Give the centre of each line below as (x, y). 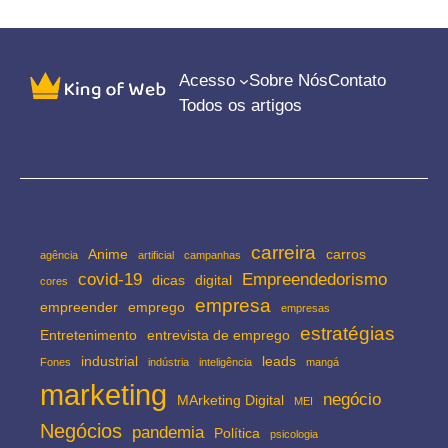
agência (59, 255)
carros (346, 254)
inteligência (225, 362)
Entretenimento (88, 335)
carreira (283, 252)
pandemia (168, 432)
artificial (156, 255)
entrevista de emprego (218, 335)
